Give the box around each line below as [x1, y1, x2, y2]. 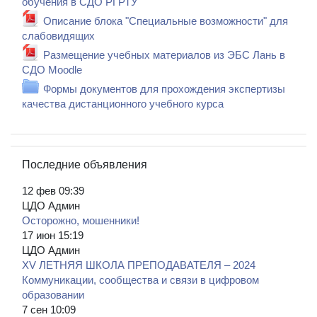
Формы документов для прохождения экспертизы [43, 83, 285, 96]
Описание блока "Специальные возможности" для [43, 16, 288, 28]
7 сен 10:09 [22, 304, 76, 316]
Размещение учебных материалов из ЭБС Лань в [43, 50, 285, 62]
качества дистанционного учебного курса [22, 98, 224, 110]
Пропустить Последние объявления [10, 146, 186, 158]
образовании [22, 289, 84, 301]
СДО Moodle [22, 64, 82, 76]
